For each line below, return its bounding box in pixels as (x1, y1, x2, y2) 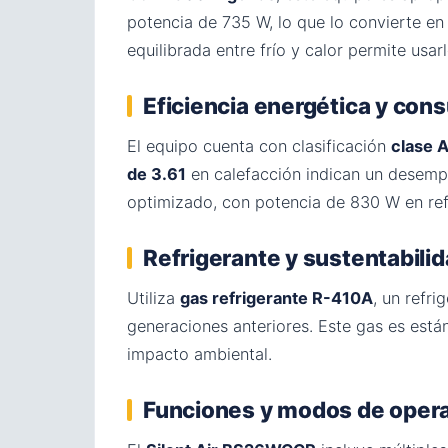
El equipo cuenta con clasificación (127, 136, 391, 156)
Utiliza (127, 288, 180, 308)
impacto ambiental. (127, 344, 272, 364)
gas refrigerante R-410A (180, 288, 373, 308)
